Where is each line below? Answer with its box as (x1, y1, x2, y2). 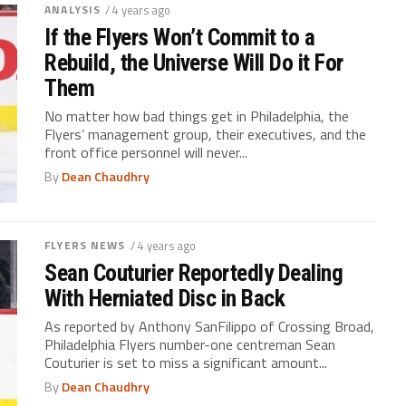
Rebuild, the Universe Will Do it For (44, 48, 343, 76)
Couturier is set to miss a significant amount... (44, 351, 328, 373)
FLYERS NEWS (44, 236, 126, 254)
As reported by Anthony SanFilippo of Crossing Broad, (44, 314, 375, 337)
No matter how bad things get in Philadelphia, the (44, 104, 350, 127)
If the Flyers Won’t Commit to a (44, 23, 315, 51)
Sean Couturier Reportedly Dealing (44, 258, 343, 286)
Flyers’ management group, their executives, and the (44, 122, 367, 145)
